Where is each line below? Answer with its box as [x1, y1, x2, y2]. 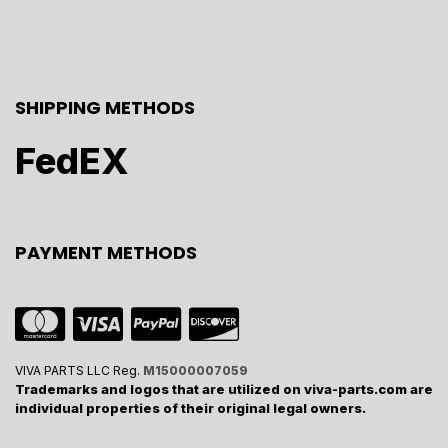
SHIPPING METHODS [15, 94, 195, 120]
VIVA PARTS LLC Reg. [15, 362, 143, 378]
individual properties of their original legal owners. [15, 399, 366, 416]
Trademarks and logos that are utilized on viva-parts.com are [15, 380, 433, 397]
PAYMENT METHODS [15, 239, 197, 265]
